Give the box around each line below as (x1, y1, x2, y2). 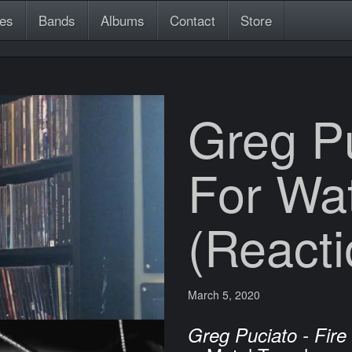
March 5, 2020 (188, 287, 260, 302)
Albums (101, 10, 145, 30)
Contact (170, 10, 215, 30)
